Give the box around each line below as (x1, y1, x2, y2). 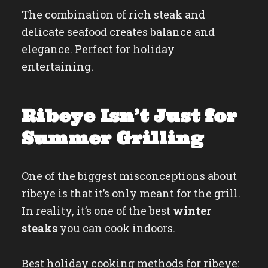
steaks (21, 221, 57, 235)
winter (172, 203, 211, 218)
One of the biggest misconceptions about (21, 169, 237, 183)
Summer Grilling (21, 127, 204, 149)
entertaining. (21, 59, 93, 74)
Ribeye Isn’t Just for (21, 105, 237, 127)
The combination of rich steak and (21, 7, 205, 22)
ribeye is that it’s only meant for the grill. (21, 186, 240, 200)
